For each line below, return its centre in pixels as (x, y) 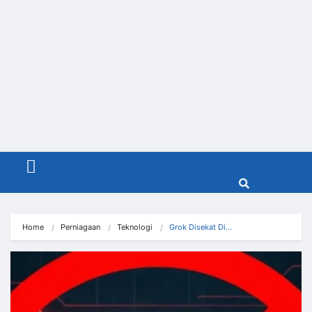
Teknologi (135, 227)
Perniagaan (80, 227)
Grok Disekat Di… (201, 227)
